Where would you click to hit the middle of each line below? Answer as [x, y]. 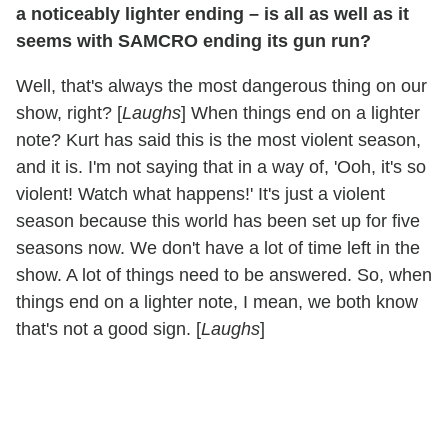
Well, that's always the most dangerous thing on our [221, 86]
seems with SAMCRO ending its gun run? [193, 41]
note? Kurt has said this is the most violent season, [218, 140]
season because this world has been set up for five [218, 221]
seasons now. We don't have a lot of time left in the [218, 248]
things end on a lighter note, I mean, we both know [217, 302]
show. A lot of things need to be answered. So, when [224, 275]
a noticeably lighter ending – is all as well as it [212, 14]
